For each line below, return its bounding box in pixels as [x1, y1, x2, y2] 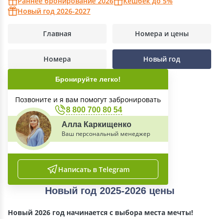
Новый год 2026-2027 [18, 6, 90, 16]
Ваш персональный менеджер [62, 130, 150, 138]
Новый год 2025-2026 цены [44, 185, 175, 196]
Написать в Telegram [58, 164, 130, 174]
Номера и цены [135, 29, 189, 38]
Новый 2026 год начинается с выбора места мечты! [8, 208, 195, 217]
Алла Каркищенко [62, 120, 131, 129]
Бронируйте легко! [55, 75, 121, 83]
